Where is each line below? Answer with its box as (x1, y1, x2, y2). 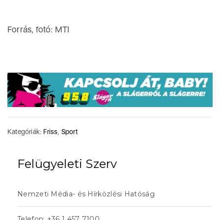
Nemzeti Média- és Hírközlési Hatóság (17, 189, 155, 198)
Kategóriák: (7, 127, 44, 136)
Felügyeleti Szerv (17, 156, 117, 171)
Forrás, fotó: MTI (7, 24, 70, 34)
